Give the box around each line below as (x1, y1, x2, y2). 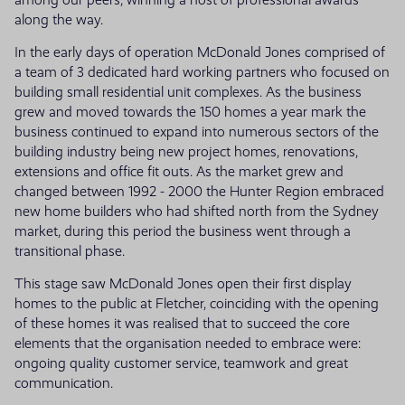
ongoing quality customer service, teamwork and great (14, 354, 348, 372)
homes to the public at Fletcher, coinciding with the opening (14, 295, 379, 312)
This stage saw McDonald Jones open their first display (14, 275, 352, 292)
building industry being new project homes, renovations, (14, 143, 358, 160)
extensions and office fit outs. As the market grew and (14, 163, 344, 180)
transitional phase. (14, 242, 125, 259)
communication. (14, 374, 113, 391)
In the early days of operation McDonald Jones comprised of (14, 43, 385, 61)
